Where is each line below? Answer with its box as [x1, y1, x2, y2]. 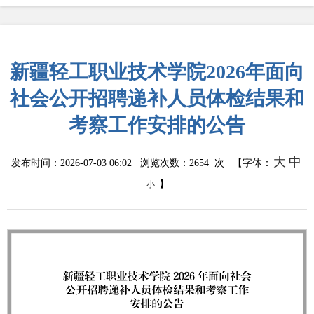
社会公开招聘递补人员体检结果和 [10, 88, 304, 109]
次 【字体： [209, 158, 272, 168]
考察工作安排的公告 [69, 114, 245, 136]
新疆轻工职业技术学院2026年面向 [10, 61, 304, 83]
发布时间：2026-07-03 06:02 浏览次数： [11, 158, 189, 168]
